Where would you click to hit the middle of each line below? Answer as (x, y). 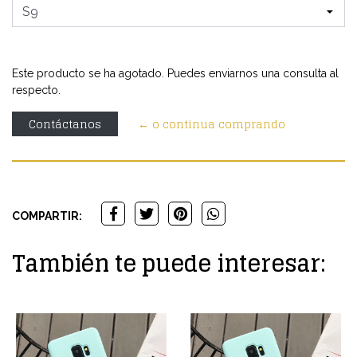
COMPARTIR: (47, 216)
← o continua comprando (212, 124)
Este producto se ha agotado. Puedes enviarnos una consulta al (175, 74)
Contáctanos (65, 124)
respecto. (36, 90)
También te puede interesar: (169, 264)
